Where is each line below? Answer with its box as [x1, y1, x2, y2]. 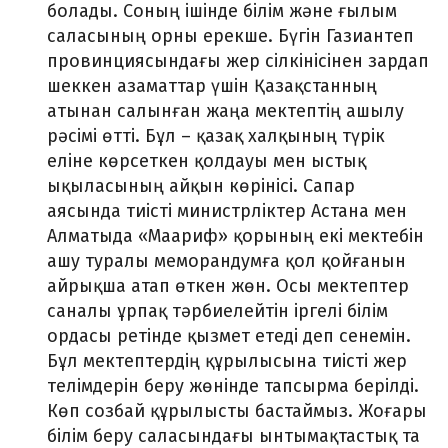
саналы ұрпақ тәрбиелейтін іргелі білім [47, 300, 388, 322]
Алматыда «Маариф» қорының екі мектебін [47, 225, 424, 247]
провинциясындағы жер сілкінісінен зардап [47, 50, 429, 72]
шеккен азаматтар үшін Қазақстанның [47, 75, 377, 97]
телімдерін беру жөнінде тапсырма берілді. [47, 375, 419, 397]
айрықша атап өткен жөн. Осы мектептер [47, 275, 409, 297]
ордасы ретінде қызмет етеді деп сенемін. [47, 325, 411, 347]
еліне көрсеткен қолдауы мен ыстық [47, 150, 366, 172]
